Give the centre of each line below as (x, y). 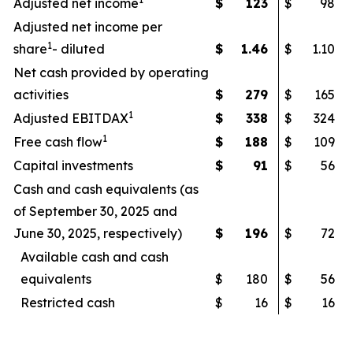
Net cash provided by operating (111, 72)
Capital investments (73, 165)
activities (41, 95)
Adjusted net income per (88, 27)
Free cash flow (58, 142)
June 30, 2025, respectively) (98, 233)
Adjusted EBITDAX (71, 118)
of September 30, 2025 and (95, 211)
